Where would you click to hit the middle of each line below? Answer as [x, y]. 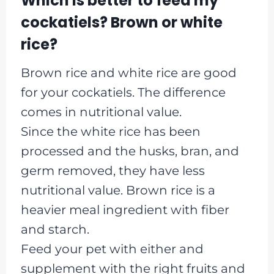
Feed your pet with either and [112, 249]
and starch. [55, 229]
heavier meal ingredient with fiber [125, 209]
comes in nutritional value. [101, 112]
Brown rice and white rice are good [128, 72]
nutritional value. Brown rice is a [118, 190]
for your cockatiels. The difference [123, 92]
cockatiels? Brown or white [121, 22]
